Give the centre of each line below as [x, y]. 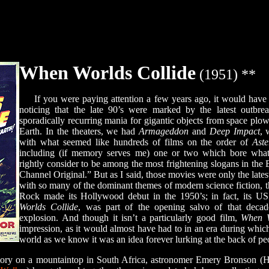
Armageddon [164, 131]
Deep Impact [234, 131]
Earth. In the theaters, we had [79, 131]
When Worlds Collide [107, 73]
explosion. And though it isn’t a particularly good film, [130, 218]
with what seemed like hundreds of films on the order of [136, 142]
